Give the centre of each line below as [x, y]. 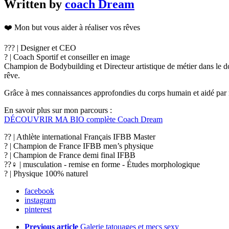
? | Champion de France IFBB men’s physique [79, 146]
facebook [39, 191]
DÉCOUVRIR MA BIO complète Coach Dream [83, 119]
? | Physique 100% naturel [46, 173]
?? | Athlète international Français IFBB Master [80, 136]
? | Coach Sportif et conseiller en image [67, 57]
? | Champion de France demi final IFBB [70, 155]
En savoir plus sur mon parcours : [58, 110]
